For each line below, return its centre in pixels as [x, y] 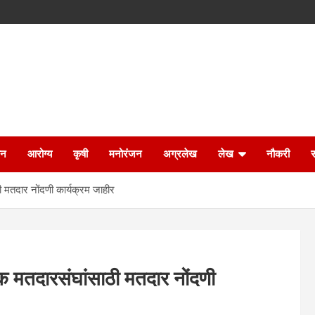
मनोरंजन [126, 154]
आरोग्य [40, 154]
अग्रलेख [180, 154]
